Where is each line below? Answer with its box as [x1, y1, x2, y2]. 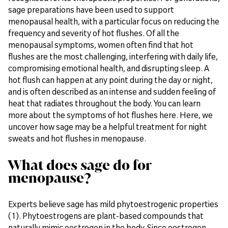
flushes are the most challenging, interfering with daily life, [8, 51, 218, 62]
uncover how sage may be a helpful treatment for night [8, 121, 207, 132]
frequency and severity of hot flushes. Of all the [8, 27, 179, 38]
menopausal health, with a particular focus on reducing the [8, 16, 219, 26]
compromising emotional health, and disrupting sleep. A [8, 63, 209, 73]
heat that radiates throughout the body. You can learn [8, 98, 201, 108]
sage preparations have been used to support [8, 4, 174, 15]
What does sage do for [8, 156, 151, 174]
